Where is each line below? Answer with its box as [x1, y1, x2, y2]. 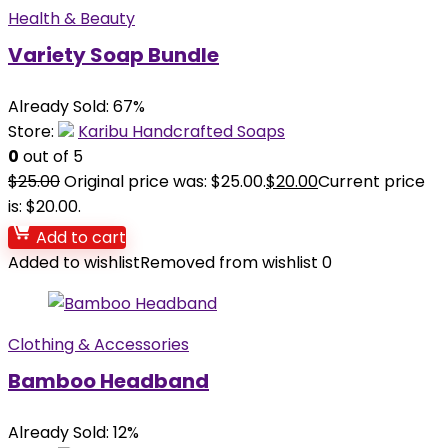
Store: [8, 120, 58, 143]
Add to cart [32, 226, 126, 249]
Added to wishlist [8, 251, 140, 274]
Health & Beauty [8, 7, 135, 30]
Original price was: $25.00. [64, 170, 266, 193]
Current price [318, 170, 425, 193]
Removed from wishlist [140, 251, 318, 274]
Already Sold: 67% [8, 95, 145, 118]
